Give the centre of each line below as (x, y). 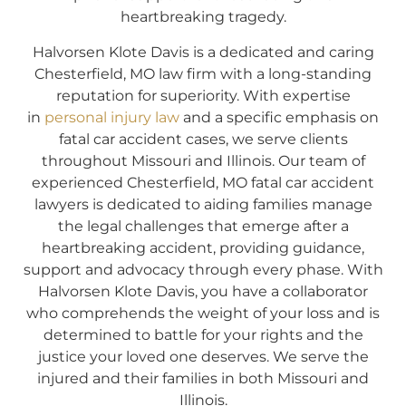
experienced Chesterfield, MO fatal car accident (203, 182)
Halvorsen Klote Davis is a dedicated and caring (203, 52)
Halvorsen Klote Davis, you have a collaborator (203, 291)
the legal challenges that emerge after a (203, 226)
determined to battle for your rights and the (203, 334)
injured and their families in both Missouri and (203, 378)
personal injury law (112, 117)
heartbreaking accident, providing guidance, (203, 247)
